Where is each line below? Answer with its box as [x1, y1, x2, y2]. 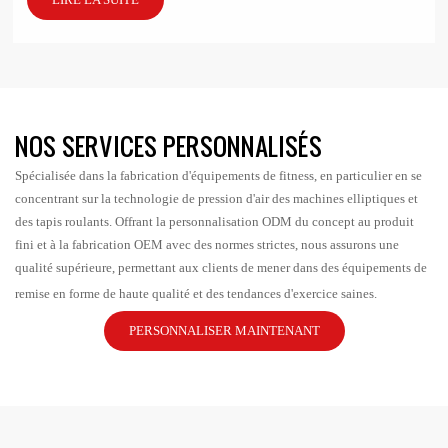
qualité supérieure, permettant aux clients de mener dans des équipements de [15, 259, 427, 275]
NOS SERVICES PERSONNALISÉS [15, 128, 322, 165]
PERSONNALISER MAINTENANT [128, 322, 320, 338]
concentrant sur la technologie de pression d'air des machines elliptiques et [15, 190, 418, 206]
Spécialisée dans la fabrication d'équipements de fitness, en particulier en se [15, 167, 422, 183]
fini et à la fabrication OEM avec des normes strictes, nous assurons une [15, 236, 399, 252]
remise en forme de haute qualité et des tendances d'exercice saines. [15, 285, 377, 301]
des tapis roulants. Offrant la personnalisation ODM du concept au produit [15, 213, 414, 229]
